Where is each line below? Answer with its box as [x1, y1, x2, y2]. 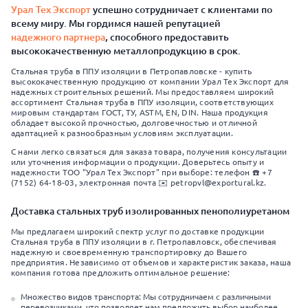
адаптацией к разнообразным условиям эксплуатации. [11, 129, 233, 137]
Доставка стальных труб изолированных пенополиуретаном [11, 206, 289, 217]
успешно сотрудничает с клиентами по [91, 4, 272, 15]
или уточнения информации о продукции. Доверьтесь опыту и [11, 157, 265, 166]
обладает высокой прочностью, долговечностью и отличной [11, 118, 257, 127]
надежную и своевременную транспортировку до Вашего [11, 247, 247, 256]
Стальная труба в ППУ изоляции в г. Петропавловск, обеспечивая [11, 237, 277, 246]
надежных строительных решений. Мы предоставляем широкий [11, 87, 274, 96]
